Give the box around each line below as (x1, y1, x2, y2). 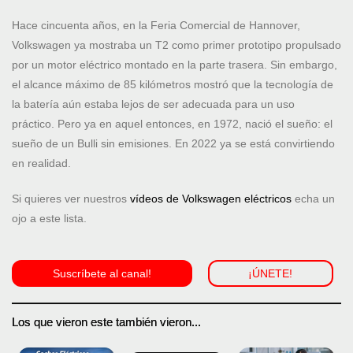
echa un (292, 192, 335, 206)
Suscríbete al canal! (52, 267, 151, 281)
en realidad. (12, 157, 71, 170)
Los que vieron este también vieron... (12, 316, 201, 329)
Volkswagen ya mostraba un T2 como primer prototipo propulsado (12, 39, 341, 52)
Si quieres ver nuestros (12, 192, 130, 206)
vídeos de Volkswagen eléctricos (130, 192, 292, 206)
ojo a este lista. (12, 212, 87, 225)
